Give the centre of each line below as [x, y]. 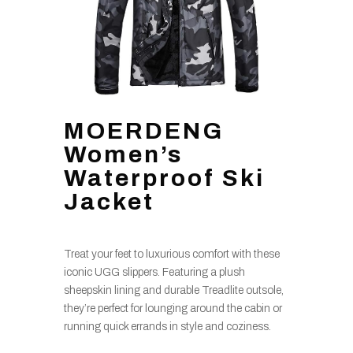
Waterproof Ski [164, 178]
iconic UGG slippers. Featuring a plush [154, 272]
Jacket [109, 201]
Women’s [123, 154]
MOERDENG [143, 130]
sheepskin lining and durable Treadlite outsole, [173, 290]
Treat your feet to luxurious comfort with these [171, 254]
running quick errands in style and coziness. [167, 326]
